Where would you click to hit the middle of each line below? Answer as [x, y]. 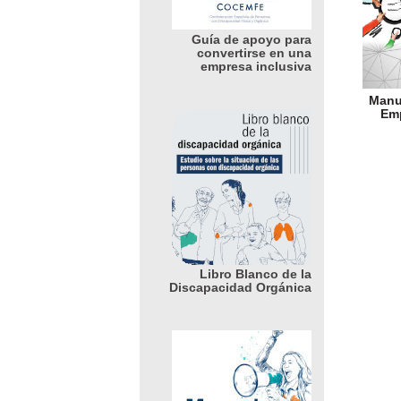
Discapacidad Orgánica [241, 288]
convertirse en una [255, 53]
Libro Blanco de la [256, 275]
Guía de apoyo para [252, 39]
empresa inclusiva [256, 66]
